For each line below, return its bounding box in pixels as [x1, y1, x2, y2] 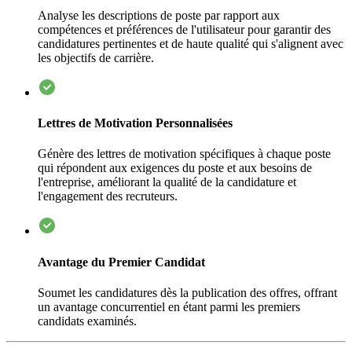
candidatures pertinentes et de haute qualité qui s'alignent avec [38, 36, 343, 50]
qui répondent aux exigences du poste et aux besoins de [38, 161, 312, 175]
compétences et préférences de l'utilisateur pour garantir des [38, 22, 331, 36]
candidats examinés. [38, 313, 137, 328]
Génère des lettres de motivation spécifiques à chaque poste [38, 147, 331, 161]
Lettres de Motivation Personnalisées [38, 116, 233, 130]
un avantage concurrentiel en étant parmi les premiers [38, 299, 300, 313]
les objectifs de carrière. [38, 50, 154, 64]
